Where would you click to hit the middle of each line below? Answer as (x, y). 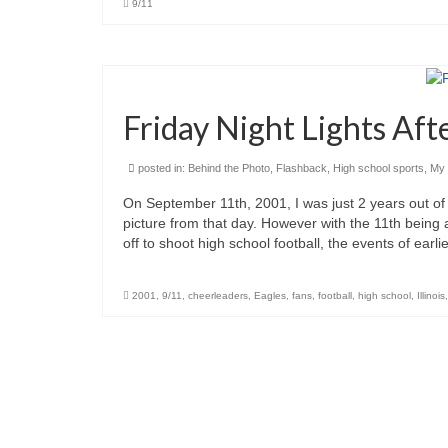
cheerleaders (218, 295)
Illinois (431, 295)
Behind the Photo (229, 167)
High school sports (378, 167)
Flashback (301, 167)
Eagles (270, 295)
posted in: (161, 167)
